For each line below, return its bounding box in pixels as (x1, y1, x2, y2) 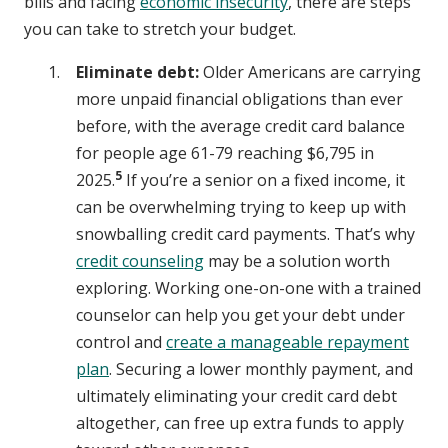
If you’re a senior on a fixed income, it (122, 169, 405, 192)
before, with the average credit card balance (76, 115, 405, 138)
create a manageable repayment (166, 331, 409, 354)
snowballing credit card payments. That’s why (76, 223, 415, 246)
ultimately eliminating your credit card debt (76, 385, 397, 408)
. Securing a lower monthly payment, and (109, 358, 413, 381)
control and (76, 331, 166, 354)
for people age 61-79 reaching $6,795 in (76, 142, 374, 165)
